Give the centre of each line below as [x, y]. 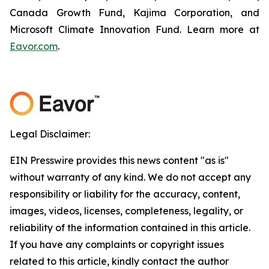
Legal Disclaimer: [50, 134]
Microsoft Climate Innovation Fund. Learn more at [134, 29]
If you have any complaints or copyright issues [117, 244]
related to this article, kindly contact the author [119, 261]
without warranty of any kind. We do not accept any [130, 177]
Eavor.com [34, 46]
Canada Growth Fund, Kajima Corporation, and [134, 13]
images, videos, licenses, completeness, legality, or [126, 211]
